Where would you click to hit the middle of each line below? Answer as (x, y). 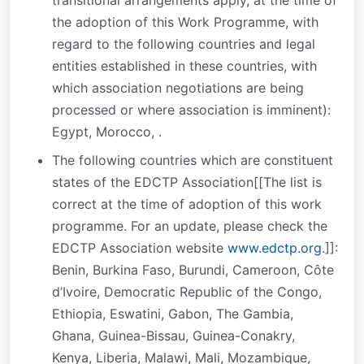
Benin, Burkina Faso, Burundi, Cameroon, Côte (193, 269)
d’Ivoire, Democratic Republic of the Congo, (187, 291)
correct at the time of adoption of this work (187, 204)
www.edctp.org (275, 247)
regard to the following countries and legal (184, 43)
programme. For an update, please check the (190, 225)
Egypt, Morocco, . (107, 131)
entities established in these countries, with (184, 65)
